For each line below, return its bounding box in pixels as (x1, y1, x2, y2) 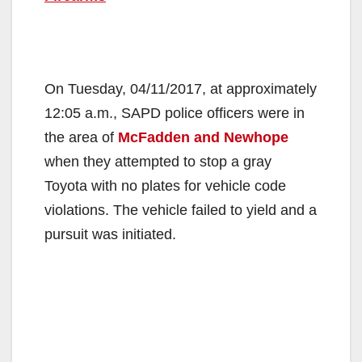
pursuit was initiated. (44, 225, 176, 242)
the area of (44, 128, 118, 145)
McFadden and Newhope (118, 128, 288, 145)
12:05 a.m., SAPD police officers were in (44, 104, 305, 121)
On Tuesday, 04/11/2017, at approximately (44, 80, 317, 97)
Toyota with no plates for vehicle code (44, 177, 286, 194)
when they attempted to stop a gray (44, 153, 271, 170)
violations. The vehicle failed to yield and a (44, 201, 317, 218)
